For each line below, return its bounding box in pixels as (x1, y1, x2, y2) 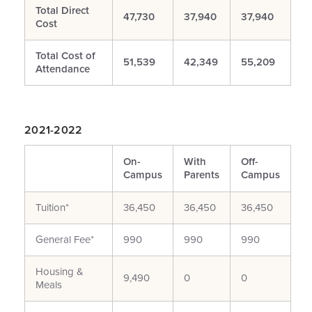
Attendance (36, 61, 90, 77)
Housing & (36, 264, 84, 279)
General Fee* (36, 232, 94, 247)
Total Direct (36, 3, 89, 18)
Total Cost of (36, 48, 95, 63)
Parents (184, 167, 219, 182)
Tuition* (36, 200, 69, 215)
